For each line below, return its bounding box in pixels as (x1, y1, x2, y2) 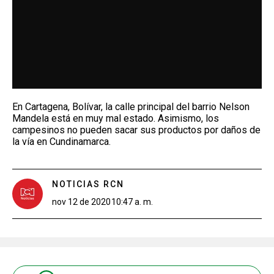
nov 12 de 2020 (52, 196, 111, 207)
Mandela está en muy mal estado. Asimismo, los (12, 112, 219, 124)
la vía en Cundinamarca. (12, 135, 111, 147)
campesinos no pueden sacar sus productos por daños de (12, 124, 261, 136)
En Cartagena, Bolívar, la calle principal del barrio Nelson (12, 100, 250, 113)
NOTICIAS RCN (52, 179, 124, 189)
